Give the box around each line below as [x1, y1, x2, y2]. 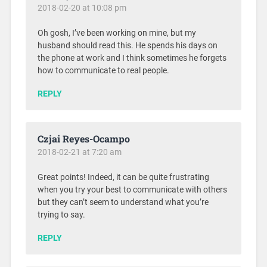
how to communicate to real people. [37, 65, 169, 76]
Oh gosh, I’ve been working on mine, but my [37, 27, 196, 38]
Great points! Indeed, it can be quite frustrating [37, 172, 209, 182]
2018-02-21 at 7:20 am [37, 147, 122, 157]
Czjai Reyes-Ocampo [37, 132, 130, 145]
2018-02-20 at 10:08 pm [37, 2, 126, 13]
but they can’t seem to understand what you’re [37, 197, 209, 207]
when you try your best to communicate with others [37, 184, 227, 195]
